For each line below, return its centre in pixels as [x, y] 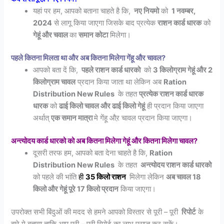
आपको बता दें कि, [57, 70]
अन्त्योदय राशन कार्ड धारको [175, 165]
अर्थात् [42, 118]
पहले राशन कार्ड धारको [111, 70]
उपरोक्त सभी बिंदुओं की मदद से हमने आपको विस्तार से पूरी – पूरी [96, 212]
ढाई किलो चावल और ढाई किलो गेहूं [102, 106]
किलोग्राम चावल [54, 82]
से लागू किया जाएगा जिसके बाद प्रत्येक [105, 23]
